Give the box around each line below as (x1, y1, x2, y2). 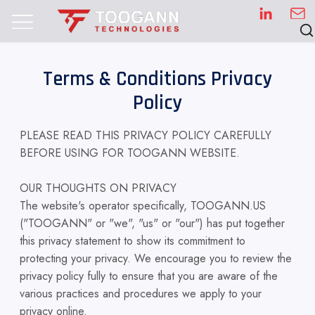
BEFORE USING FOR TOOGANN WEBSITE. (20, 145, 240, 161)
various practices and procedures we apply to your (20, 285, 262, 302)
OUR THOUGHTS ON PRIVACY (20, 180, 176, 196)
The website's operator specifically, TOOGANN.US (20, 198, 266, 214)
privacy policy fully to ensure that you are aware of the (20, 268, 278, 284)
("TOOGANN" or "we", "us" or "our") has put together (20, 215, 285, 231)
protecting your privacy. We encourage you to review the (20, 250, 292, 266)
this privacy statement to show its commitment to (20, 233, 245, 249)
